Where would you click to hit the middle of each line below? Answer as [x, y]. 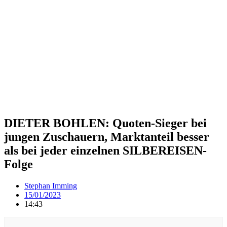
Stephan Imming [51, 185]
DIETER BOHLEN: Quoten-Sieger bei [105, 123]
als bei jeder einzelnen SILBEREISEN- [105, 150]
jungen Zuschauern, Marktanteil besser [107, 137]
